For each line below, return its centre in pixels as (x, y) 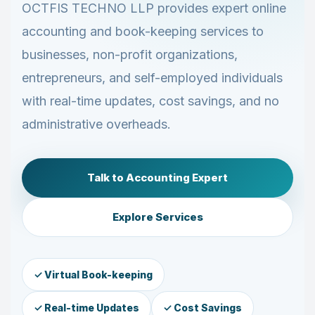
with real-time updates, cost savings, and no (150, 101)
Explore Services (157, 217)
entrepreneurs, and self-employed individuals (152, 78)
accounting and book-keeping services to (143, 31)
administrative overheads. (96, 124)
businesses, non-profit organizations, (130, 54)
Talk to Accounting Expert (157, 178)
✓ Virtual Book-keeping (93, 275)
